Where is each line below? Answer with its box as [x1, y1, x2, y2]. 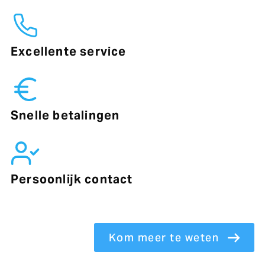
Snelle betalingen [10, 108, 120, 123]
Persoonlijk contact [10, 172, 133, 187]
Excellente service [10, 44, 127, 59]
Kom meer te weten [108, 231, 219, 244]
